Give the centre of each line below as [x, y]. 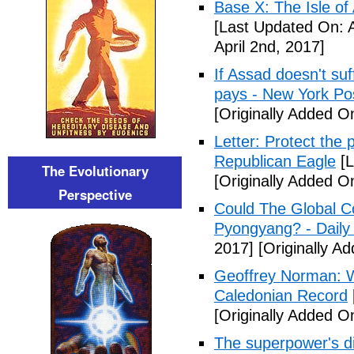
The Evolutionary [95, 171]
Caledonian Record [281, 296]
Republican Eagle [275, 161]
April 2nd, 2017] [269, 47]
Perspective [95, 194]
